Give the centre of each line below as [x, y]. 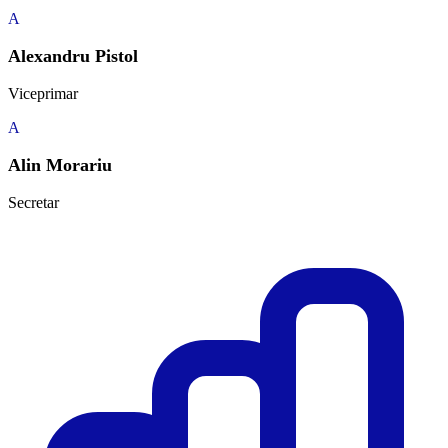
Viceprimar [43, 94]
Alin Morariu [60, 165]
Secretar [33, 203]
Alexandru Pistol [73, 56]
